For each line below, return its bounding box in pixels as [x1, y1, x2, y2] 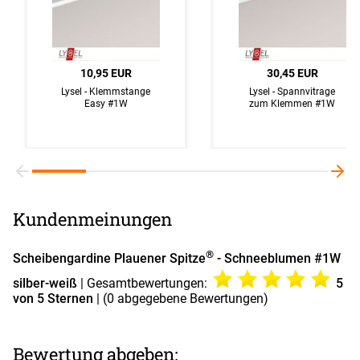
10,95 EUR [80, 66, 132, 80]
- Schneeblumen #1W [214, 251, 341, 267]
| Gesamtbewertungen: [77, 276, 211, 292]
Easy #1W [84, 97, 128, 110]
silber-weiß [13, 276, 77, 292]
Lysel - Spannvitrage [249, 85, 336, 98]
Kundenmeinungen [13, 207, 172, 231]
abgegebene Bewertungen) [114, 291, 268, 307]
